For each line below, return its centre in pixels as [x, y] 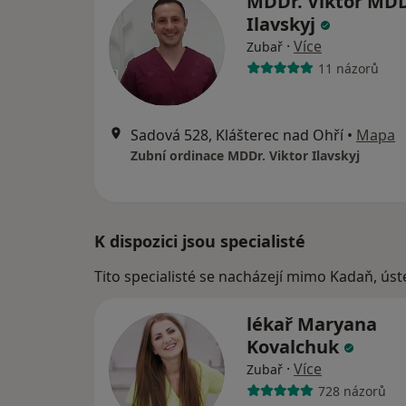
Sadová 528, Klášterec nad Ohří [237, 135]
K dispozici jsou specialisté [200, 241]
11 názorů [348, 68]
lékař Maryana [312, 324]
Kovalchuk [295, 347]
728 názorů [352, 391]
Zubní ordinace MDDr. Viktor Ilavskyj [245, 155]
